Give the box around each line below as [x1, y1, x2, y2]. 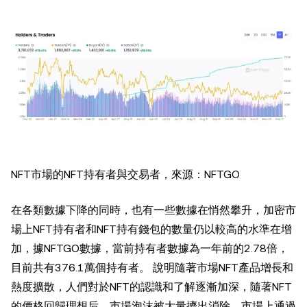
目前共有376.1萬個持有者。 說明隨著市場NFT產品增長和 [11, 260, 293, 274]
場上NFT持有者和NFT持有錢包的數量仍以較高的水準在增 [11, 222, 292, 236]
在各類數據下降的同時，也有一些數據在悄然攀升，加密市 [11, 203, 296, 217]
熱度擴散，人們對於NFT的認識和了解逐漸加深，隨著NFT [11, 280, 292, 293]
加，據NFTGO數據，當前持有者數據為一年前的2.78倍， [11, 241, 288, 255]
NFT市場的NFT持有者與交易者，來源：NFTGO [11, 167, 240, 181]
